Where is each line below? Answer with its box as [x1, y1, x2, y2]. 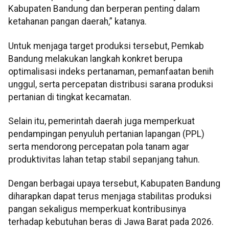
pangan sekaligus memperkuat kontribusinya [8, 204, 186, 215]
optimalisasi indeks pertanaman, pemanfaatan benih [8, 66, 214, 77]
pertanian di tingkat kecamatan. [8, 91, 131, 102]
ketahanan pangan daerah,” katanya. [8, 16, 147, 27]
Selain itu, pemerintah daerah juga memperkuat [8, 116, 195, 127]
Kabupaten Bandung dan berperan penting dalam [8, 4, 200, 14]
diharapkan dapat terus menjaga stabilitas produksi [8, 191, 212, 202]
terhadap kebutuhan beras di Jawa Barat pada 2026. [8, 217, 214, 227]
